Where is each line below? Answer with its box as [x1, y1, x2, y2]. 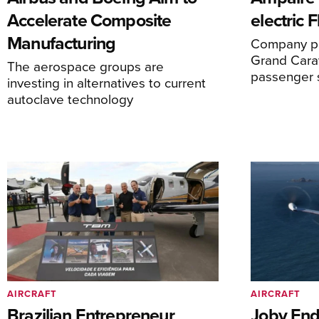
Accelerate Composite [7, 7, 172, 33]
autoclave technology [7, 89, 133, 109]
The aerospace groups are [7, 56, 164, 76]
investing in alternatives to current [7, 73, 206, 93]
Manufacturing [7, 30, 116, 56]
